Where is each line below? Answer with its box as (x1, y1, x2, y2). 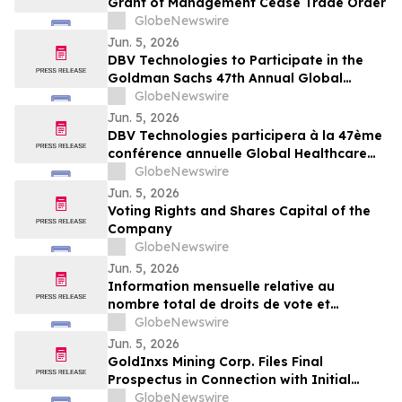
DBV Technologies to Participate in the (108, 52, 363, 69)
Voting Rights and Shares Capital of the (108, 203, 371, 220)
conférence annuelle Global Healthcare (108, 145, 367, 162)
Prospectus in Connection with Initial (108, 371, 351, 389)
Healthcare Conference (108, 88, 260, 105)
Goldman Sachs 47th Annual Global (108, 70, 343, 87)
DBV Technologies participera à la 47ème (108, 127, 382, 144)
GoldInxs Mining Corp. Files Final (108, 354, 323, 371)
